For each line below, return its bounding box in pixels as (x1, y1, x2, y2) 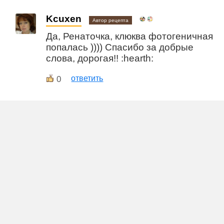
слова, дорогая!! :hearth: (46, 52, 154, 63)
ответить (71, 73, 103, 82)
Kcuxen (46, 13, 82, 24)
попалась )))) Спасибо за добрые (46, 41, 194, 52)
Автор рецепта (92, 17, 129, 23)
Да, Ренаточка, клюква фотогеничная (46, 30, 213, 41)
